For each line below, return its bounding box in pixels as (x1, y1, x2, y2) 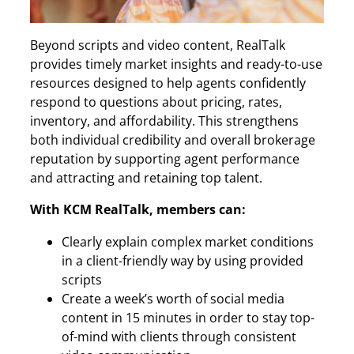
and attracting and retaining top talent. (30, 169, 262, 187)
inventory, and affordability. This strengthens (30, 112, 299, 130)
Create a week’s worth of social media (62, 289, 284, 307)
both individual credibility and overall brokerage (30, 131, 315, 149)
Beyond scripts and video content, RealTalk (30, 36, 285, 55)
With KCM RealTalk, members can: (30, 201, 249, 219)
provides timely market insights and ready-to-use (30, 55, 322, 73)
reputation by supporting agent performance (30, 150, 299, 168)
